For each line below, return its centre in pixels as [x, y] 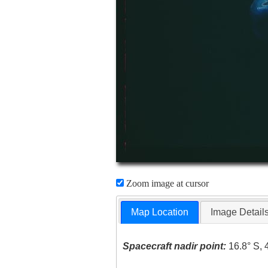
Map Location [160, 212]
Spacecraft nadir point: [175, 246]
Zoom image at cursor [166, 183]
